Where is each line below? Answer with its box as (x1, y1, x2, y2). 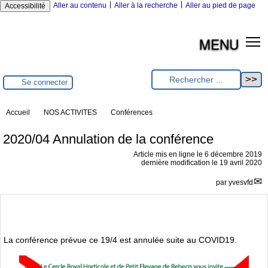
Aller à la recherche (114, 1, 178, 10)
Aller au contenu (53, 1, 106, 10)
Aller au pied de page (185, 1, 255, 10)
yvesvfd (229, 178, 253, 187)
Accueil (6, 108, 30, 117)
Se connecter (22, 78, 68, 87)
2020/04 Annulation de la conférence (3, 131, 214, 147)
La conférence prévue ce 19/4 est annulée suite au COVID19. (4, 235, 237, 245)
